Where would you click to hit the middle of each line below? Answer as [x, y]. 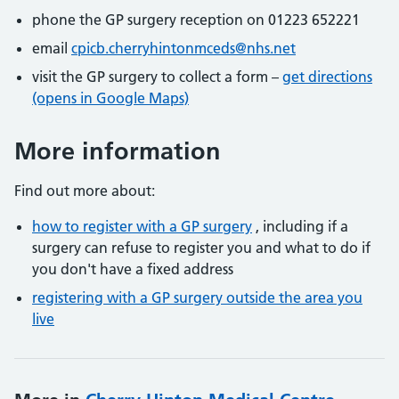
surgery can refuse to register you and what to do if [201, 248]
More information [118, 151]
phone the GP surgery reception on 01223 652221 [196, 20]
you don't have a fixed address [133, 269]
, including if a [300, 226]
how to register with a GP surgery [142, 226]
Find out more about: [85, 191]
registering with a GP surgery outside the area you [197, 297]
